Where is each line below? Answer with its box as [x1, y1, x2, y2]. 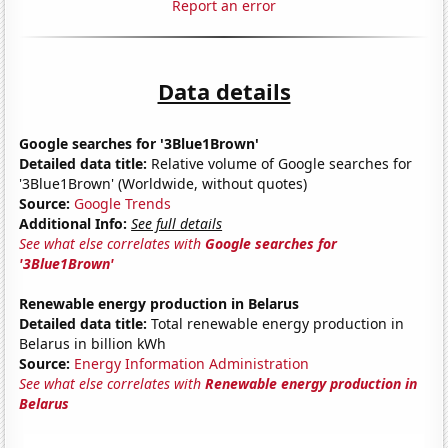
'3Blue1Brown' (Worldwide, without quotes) [19, 173, 308, 193]
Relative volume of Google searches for [147, 153, 413, 173]
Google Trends [74, 193, 172, 213]
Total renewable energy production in [147, 313, 405, 333]
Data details [157, 75, 291, 106]
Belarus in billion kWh [19, 333, 167, 353]
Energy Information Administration [74, 353, 310, 373]
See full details [131, 213, 223, 233]
